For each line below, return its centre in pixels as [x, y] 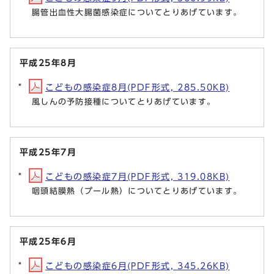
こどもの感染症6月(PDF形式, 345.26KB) [138, 265]
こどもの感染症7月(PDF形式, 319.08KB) [138, 176]
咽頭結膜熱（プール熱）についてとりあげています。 [137, 191]
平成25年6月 [48, 241]
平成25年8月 [48, 62]
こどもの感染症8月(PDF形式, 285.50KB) [138, 87]
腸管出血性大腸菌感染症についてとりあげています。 [137, 12]
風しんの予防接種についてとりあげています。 [124, 102]
